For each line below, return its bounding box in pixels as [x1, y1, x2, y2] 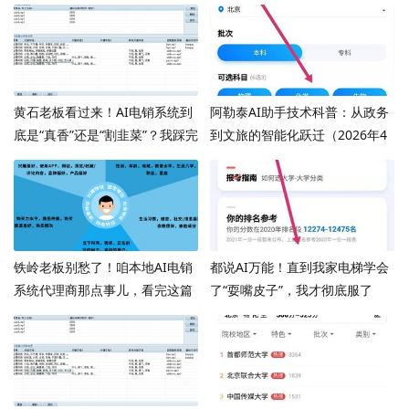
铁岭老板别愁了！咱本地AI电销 [14, 257, 193, 276]
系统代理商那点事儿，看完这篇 [14, 280, 193, 299]
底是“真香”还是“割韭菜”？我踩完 [14, 126, 198, 144]
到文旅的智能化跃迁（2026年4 [209, 126, 387, 144]
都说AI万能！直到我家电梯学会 [209, 257, 389, 276]
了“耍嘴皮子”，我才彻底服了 [209, 280, 372, 299]
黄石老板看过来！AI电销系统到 [14, 103, 193, 121]
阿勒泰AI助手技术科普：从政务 [209, 103, 389, 121]
